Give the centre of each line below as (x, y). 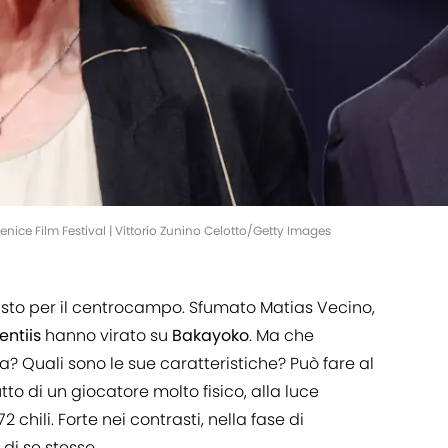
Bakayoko (208, 336)
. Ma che (281, 336)
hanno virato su (106, 336)
